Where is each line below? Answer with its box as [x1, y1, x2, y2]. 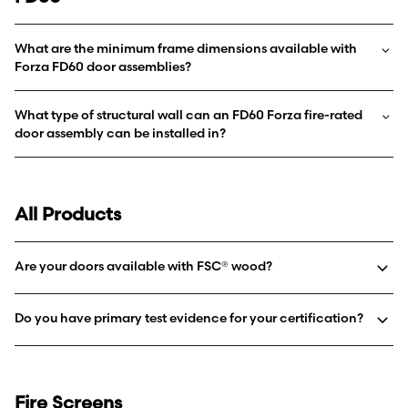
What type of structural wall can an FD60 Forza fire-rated [15, 106, 362, 123]
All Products [15, 201, 121, 225]
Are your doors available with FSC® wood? [15, 257, 272, 274]
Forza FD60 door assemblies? [15, 57, 191, 75]
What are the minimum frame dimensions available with [15, 39, 357, 56]
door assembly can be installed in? [15, 124, 226, 141]
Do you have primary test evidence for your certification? [15, 309, 363, 326]
